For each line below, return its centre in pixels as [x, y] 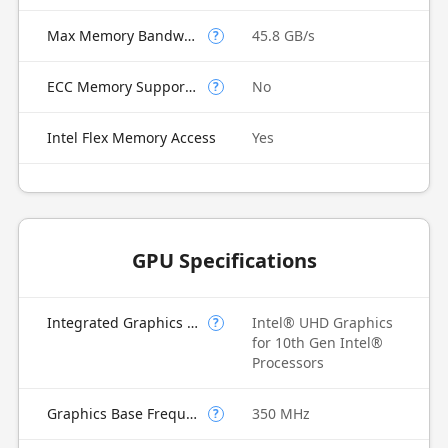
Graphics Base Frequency [191, 413]
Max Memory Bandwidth [189, 35]
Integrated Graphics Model [192, 322]
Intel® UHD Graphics [322, 322]
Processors [288, 362]
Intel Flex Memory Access [131, 137]
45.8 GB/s [283, 35]
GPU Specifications [224, 260]
